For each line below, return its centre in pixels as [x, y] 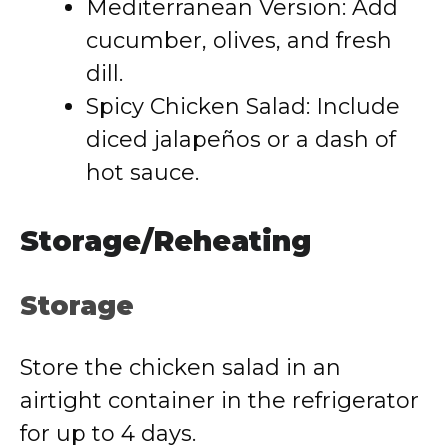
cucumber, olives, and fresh [239, 40]
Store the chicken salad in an [180, 367]
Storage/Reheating [165, 241]
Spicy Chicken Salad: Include [243, 106]
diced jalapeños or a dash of [241, 139]
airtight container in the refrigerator [219, 400]
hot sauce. [142, 172]
